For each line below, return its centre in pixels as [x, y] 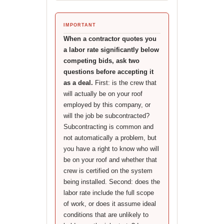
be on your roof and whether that [110, 160]
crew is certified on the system [108, 171]
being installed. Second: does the [111, 182]
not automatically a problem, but [110, 138]
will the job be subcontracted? [106, 116]
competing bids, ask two [101, 61]
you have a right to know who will [111, 149]
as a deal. [78, 83]
